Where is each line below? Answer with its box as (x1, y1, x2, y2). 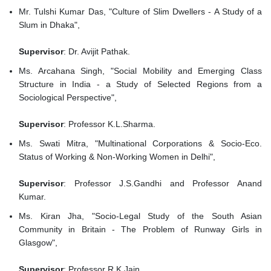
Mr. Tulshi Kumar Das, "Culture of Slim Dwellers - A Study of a (19, 7, 262, 17)
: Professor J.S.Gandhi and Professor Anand (64, 178, 262, 189)
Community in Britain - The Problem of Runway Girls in (19, 224, 262, 235)
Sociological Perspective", (19, 93, 119, 103)
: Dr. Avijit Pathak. (64, 47, 130, 57)
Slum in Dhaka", (19, 20, 82, 30)
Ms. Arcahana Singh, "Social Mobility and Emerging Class (19, 66, 262, 76)
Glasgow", (19, 238, 60, 248)
